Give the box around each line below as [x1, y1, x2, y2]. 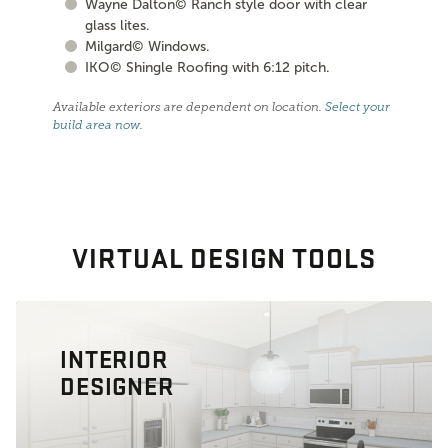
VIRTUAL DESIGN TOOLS [72, 238, 376, 275]
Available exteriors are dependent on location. [53, 99, 326, 114]
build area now [53, 117, 141, 132]
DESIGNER [60, 369, 174, 402]
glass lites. [85, 17, 151, 33]
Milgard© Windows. [85, 38, 211, 54]
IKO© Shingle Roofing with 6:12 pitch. [85, 59, 331, 75]
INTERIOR [60, 342, 168, 375]
